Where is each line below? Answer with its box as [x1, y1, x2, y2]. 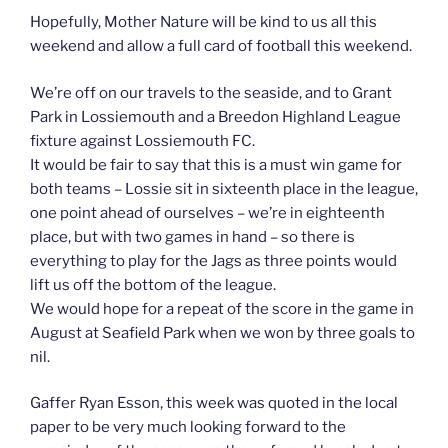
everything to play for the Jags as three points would [30, 251, 397, 270]
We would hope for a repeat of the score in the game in [30, 299, 414, 318]
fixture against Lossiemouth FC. [30, 131, 255, 150]
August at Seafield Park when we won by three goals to [30, 323, 415, 342]
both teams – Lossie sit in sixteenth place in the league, [30, 179, 418, 198]
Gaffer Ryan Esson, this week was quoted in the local [30, 394, 398, 413]
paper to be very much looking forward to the [30, 418, 346, 437]
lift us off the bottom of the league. [30, 275, 276, 294]
